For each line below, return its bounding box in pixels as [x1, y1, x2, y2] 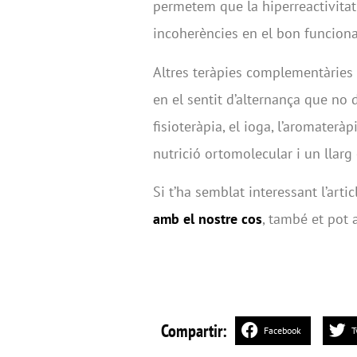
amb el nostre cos [153, 210, 262, 229]
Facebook [264, 324, 301, 337]
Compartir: [161, 320, 227, 343]
